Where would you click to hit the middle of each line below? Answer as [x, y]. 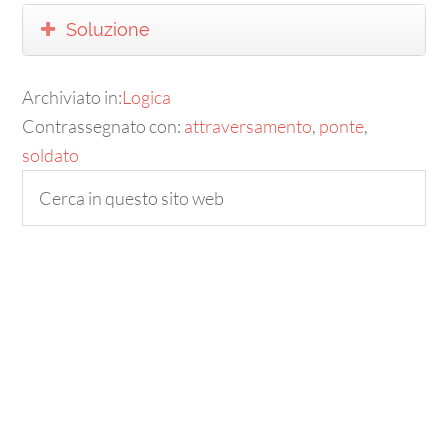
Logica [147, 96]
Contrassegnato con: [103, 125]
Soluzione [108, 30]
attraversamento [248, 125]
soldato [51, 154]
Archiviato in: [72, 96]
